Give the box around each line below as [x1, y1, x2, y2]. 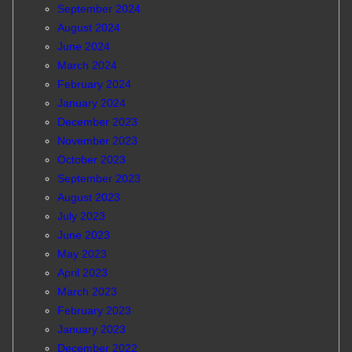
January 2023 [57, 323, 126, 336]
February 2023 [57, 304, 131, 317]
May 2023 [57, 247, 107, 261]
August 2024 [57, 21, 120, 35]
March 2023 [57, 285, 117, 299]
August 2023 [57, 191, 120, 204]
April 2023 [57, 266, 108, 280]
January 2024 [57, 97, 126, 110]
